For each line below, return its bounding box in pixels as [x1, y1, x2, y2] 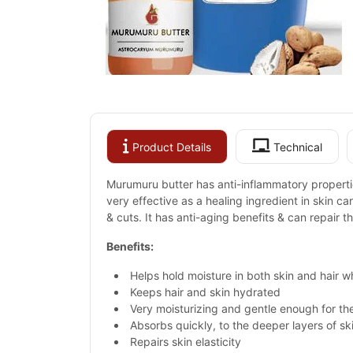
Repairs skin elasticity [130, 335, 241, 348]
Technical [270, 140, 322, 154]
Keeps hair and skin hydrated [130, 285, 281, 299]
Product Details [129, 140, 211, 154]
